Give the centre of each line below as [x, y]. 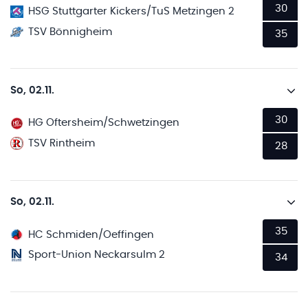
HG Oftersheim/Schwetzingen [104, 123]
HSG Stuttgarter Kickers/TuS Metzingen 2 [132, 11]
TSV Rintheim [62, 143]
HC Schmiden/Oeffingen [91, 234]
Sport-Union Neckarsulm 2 [97, 255]
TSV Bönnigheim [70, 32]
